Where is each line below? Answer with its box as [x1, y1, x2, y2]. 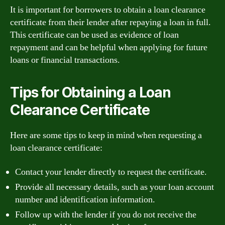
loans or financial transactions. [10, 54, 120, 66]
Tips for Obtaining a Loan [10, 84, 171, 101]
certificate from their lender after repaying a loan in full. [10, 17, 211, 28]
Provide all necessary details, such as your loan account [15, 181, 214, 193]
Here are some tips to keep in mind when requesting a [10, 130, 202, 141]
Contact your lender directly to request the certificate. [15, 166, 207, 178]
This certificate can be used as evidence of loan [10, 29, 179, 41]
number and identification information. [15, 193, 155, 205]
